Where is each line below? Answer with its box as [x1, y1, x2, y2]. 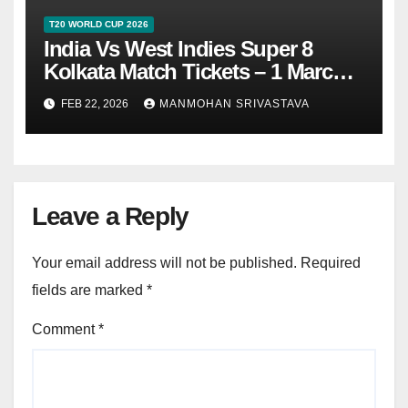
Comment [32, 321, 98, 337]
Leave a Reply [32, 202, 189, 231]
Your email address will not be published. [32, 255, 297, 271]
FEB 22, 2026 [57, 97, 131, 110]
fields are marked [32, 282, 147, 299]
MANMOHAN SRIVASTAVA [158, 97, 310, 110]
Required [301, 255, 361, 271]
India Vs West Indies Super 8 [43, 36, 313, 62]
